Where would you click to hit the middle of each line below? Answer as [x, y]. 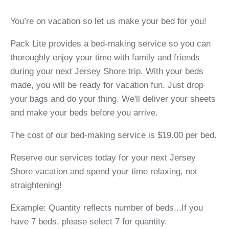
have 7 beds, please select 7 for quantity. [89, 222]
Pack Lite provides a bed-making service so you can [110, 44]
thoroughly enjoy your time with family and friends [105, 58]
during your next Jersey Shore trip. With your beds [107, 72]
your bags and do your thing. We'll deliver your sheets [113, 99]
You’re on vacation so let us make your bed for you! [108, 21]
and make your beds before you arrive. [84, 113]
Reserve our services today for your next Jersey [103, 158]
